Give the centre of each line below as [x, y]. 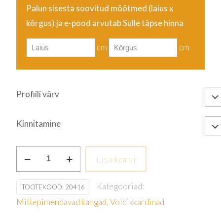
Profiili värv [38, 94]
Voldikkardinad [137, 202]
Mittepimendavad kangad [61, 202]
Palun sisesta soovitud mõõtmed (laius [97, 8]
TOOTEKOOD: [43, 187]
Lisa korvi [116, 159]
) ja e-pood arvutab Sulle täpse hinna [118, 23]
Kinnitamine [38, 124]
